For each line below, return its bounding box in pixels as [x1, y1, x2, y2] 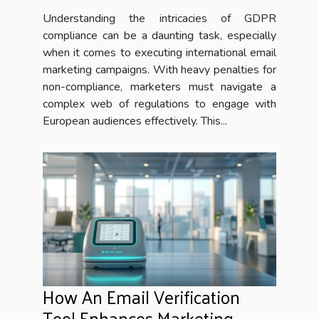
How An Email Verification [43, 280, 240, 313]
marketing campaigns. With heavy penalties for [43, 62, 276, 78]
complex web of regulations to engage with [43, 96, 276, 113]
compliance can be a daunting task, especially [43, 28, 276, 44]
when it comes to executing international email [43, 45, 276, 61]
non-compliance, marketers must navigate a [43, 79, 276, 95]
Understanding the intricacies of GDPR [43, 11, 276, 27]
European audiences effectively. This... [43, 113, 227, 130]
